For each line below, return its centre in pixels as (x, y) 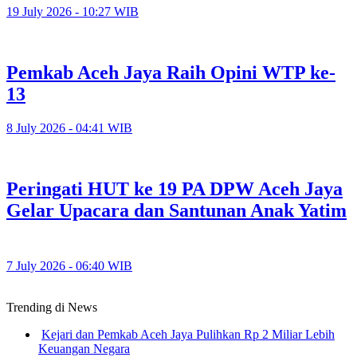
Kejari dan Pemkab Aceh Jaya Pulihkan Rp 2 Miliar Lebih (188, 334)
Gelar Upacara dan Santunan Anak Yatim (177, 210)
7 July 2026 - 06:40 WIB (69, 265)
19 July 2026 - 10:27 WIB (73, 12)
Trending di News (52, 307)
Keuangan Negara (84, 348)
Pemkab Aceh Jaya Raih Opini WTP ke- (171, 73)
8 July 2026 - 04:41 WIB (69, 127)
